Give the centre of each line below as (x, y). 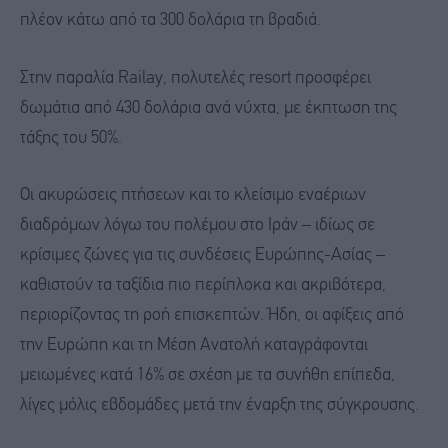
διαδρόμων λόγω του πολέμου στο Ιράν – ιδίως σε (197, 226)
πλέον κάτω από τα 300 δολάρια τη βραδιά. (170, 20)
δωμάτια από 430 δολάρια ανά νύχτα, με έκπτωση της (208, 108)
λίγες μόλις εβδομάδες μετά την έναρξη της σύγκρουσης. (219, 406)
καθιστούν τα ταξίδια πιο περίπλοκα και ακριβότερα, (203, 286)
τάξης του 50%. (71, 138)
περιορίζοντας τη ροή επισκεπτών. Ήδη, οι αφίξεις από (212, 316)
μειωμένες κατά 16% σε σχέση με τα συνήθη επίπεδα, (207, 376)
